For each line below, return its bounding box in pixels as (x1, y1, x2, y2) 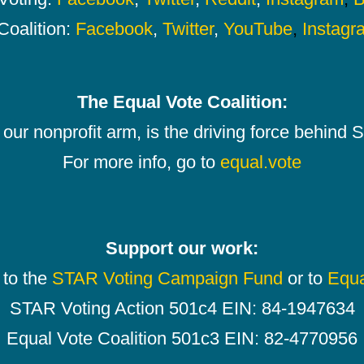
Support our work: (106, 238, 258, 259)
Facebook (75, 19, 153, 40)
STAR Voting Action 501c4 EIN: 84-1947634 (9, 298, 355, 319)
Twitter (162, 19, 214, 40)
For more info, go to (63, 152, 220, 173)
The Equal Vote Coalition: (76, 92, 288, 113)
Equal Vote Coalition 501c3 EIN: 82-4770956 (6, 328, 357, 349)
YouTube (223, 19, 292, 40)
